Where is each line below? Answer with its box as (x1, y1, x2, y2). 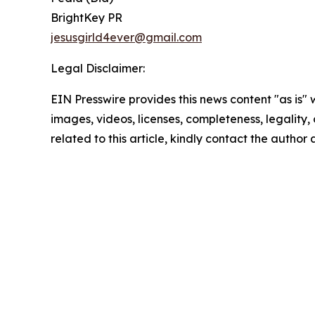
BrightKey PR (51, 10, 122, 25)
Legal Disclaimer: (51, 60, 145, 75)
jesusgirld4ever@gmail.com (51, 30, 202, 44)
